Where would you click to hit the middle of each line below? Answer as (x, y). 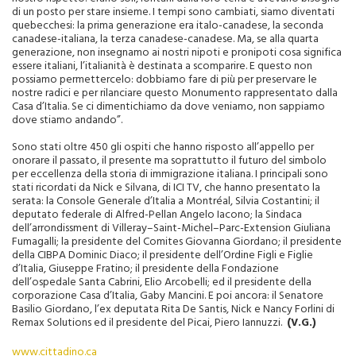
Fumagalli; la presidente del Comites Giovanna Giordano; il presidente (177, 241)
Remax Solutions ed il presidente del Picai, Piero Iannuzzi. (149, 322)
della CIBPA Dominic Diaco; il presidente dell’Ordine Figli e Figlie (163, 255)
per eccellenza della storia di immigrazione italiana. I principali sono (170, 174)
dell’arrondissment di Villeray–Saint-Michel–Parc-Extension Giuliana (171, 228)
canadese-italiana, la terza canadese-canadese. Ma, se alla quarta (165, 39)
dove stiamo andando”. (67, 120)
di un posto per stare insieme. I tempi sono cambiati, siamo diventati (173, 12)
